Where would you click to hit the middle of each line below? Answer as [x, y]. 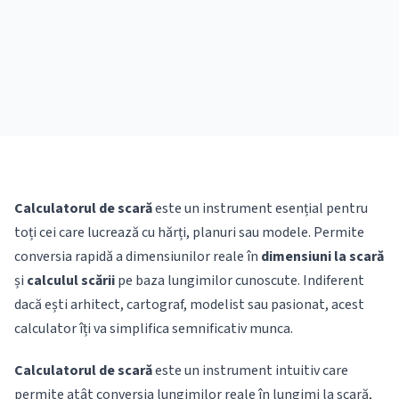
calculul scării [71, 281]
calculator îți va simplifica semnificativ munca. [154, 329]
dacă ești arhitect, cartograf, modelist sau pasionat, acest [189, 305]
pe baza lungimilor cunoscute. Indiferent [240, 281]
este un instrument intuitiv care [250, 370]
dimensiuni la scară [322, 256]
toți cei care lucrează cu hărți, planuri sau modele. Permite [189, 232]
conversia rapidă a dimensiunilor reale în [138, 256]
